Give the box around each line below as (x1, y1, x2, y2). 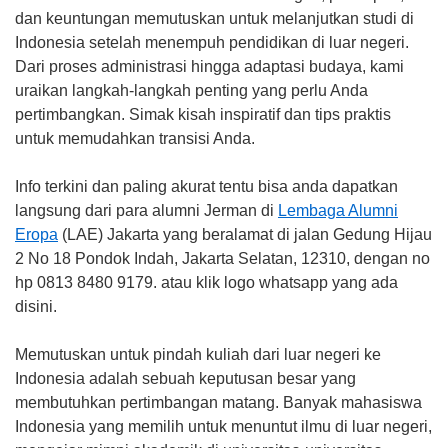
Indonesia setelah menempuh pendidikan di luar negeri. (15, 34, 409, 52)
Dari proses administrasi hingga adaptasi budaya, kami (15, 58, 404, 76)
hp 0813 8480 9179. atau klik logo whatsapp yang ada (15, 274, 398, 292)
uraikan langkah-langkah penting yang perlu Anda (15, 82, 368, 100)
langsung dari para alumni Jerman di (15, 202, 278, 220)
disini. (15, 298, 57, 316)
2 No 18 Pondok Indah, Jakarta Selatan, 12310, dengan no (15, 250, 430, 268)
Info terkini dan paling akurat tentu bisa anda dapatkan (15, 178, 398, 196)
